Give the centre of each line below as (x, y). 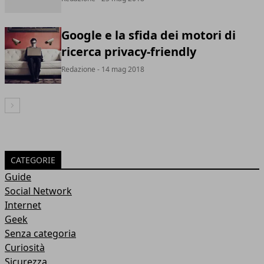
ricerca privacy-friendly (129, 52)
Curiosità (25, 247)
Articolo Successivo (41, 107)
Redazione (78, 69)
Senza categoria (40, 233)
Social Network (38, 191)
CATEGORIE (33, 160)
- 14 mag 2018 (120, 69)
